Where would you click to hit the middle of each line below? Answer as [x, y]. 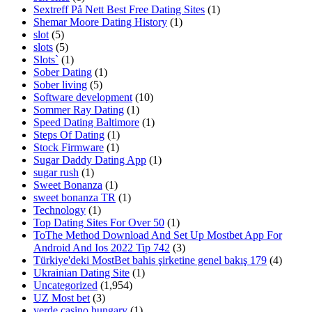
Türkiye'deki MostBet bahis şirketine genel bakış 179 [150, 260]
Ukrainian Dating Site [81, 273]
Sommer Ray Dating [79, 110]
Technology [60, 210]
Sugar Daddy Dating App [90, 160]
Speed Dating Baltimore [86, 123]
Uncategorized [65, 286]
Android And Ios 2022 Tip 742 [102, 248]
